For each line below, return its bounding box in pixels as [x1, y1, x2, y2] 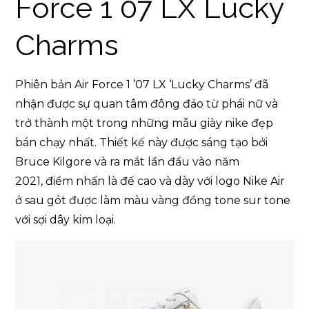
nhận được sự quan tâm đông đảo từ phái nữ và [15, 97, 279, 110]
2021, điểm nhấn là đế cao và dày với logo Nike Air [15, 174, 286, 188]
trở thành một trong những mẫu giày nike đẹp [15, 116, 274, 130]
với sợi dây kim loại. [15, 212, 117, 226]
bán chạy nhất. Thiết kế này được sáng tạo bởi [15, 135, 268, 149]
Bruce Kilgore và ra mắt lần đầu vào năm [15, 154, 240, 168]
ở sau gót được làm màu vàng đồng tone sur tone [15, 193, 291, 207]
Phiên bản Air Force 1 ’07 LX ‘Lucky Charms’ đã [15, 77, 269, 91]
